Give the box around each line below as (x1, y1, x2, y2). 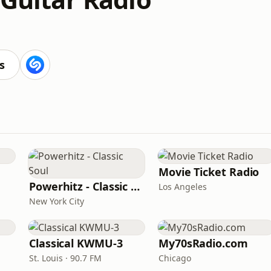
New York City (29, 195, 84, 207)
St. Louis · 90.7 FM (29, 252, 102, 264)
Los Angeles (158, 181, 207, 192)
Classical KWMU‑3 (29, 236, 123, 250)
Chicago (158, 252, 191, 264)
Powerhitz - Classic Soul (131, 179, 140, 194)
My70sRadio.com (158, 236, 248, 250)
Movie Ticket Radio (158, 165, 260, 179)
